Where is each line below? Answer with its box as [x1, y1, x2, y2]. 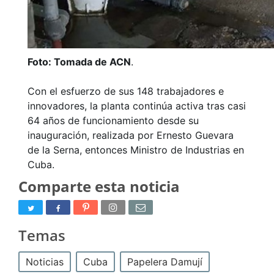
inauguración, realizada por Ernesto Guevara [28, 129, 234, 142]
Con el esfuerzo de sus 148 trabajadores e [28, 85, 224, 98]
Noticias [26, 256, 64, 268]
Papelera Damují [127, 256, 202, 268]
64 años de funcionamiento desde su [28, 114, 199, 127]
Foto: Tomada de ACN [28, 56, 131, 68]
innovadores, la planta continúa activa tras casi [28, 100, 246, 113]
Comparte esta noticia [18, 176, 180, 197]
